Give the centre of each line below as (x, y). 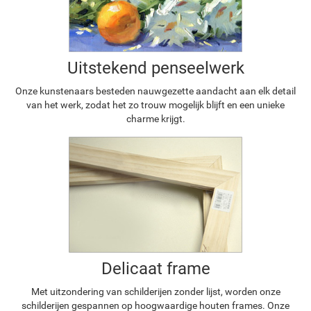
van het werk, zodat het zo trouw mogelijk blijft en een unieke (155, 105)
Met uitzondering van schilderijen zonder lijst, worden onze (155, 292)
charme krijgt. (155, 119)
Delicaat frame (155, 269)
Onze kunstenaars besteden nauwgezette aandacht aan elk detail (155, 91)
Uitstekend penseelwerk (155, 68)
